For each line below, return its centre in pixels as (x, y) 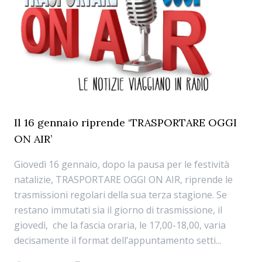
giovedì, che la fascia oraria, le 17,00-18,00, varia (120, 225)
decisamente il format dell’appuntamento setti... (118, 240)
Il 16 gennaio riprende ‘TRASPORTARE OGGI (125, 123)
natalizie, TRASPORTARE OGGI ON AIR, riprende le (123, 180)
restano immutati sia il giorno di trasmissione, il (118, 210)
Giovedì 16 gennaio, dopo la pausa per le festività (122, 164)
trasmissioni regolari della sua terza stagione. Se (120, 195)
